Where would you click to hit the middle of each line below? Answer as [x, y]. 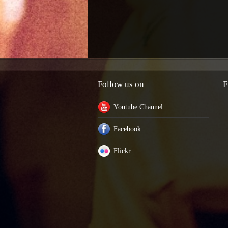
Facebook [127, 129]
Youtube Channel [138, 107]
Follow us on [121, 84]
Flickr [122, 151]
